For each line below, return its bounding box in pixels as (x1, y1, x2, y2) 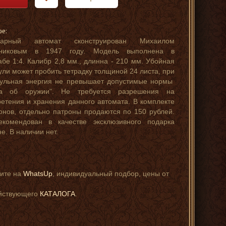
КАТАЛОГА (40, 190, 75, 198)
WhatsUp (23, 169, 52, 178)
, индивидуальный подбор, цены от (52, 169, 169, 178)
